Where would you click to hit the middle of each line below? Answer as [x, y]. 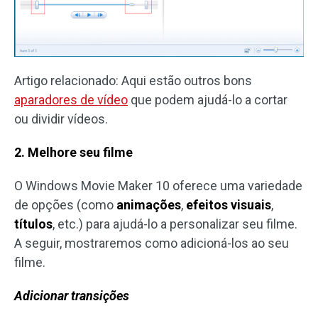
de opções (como [65, 205]
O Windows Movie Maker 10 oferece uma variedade [158, 186]
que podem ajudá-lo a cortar [208, 100]
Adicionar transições [72, 296]
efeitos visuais [229, 205]
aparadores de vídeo [71, 100]
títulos [33, 224]
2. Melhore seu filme [73, 153]
